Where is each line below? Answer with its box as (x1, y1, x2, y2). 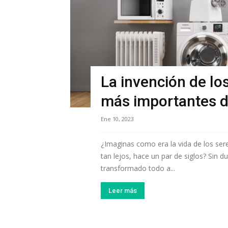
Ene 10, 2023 (101, 115, 134, 123)
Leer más (108, 187, 137, 194)
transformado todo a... (101, 163, 175, 173)
